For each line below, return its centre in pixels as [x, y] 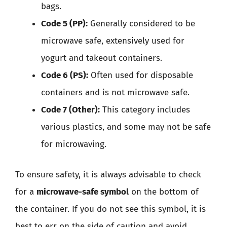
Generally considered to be [141, 24]
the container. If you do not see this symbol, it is [110, 209]
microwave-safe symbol [83, 192]
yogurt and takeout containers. [102, 58]
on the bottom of [164, 192]
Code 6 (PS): [65, 75]
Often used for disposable [141, 75]
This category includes [145, 110]
